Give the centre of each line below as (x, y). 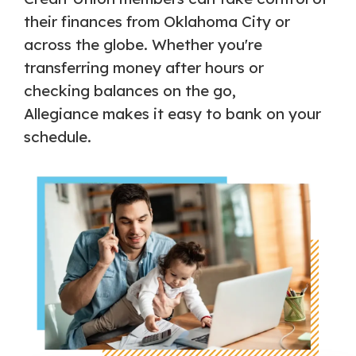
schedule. (58, 137)
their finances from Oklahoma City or (157, 21)
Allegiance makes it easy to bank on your (172, 114)
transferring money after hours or (144, 68)
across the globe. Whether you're (143, 44)
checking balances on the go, (130, 91)
